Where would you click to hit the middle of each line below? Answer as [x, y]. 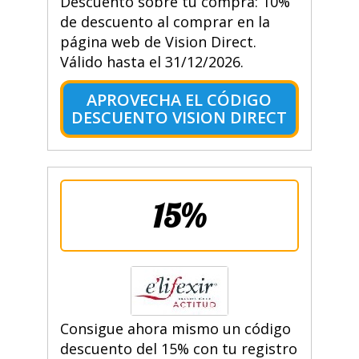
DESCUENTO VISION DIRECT [179, 118]
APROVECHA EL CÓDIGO [179, 100]
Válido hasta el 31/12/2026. [151, 62]
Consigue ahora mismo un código [175, 329]
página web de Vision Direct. [158, 42]
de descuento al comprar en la [165, 22]
